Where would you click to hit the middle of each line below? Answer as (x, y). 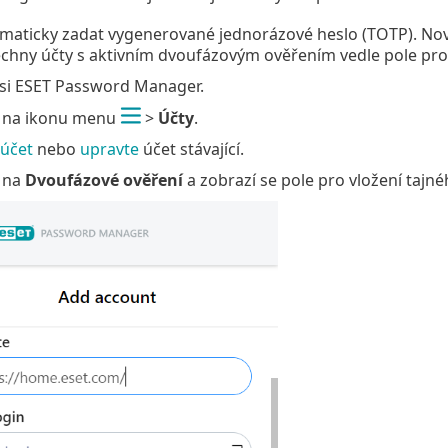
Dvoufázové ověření (103, 180)
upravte (109, 149)
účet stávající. (191, 149)
